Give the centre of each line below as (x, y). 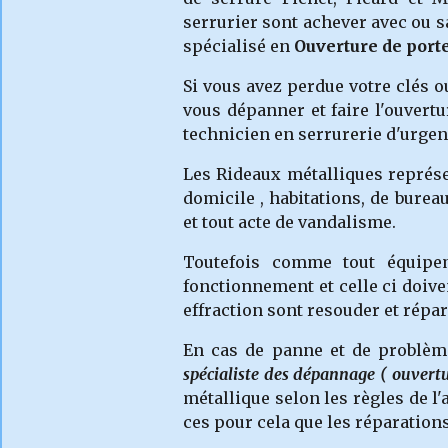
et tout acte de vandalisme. (289, 222)
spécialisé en (238, 46)
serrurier (220, 22)
